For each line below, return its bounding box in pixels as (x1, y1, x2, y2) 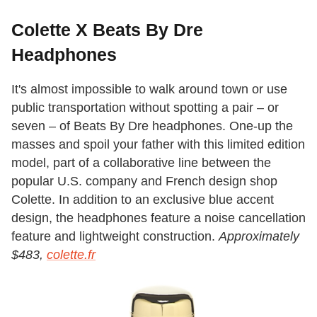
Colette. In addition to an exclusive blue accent (11, 192, 274, 207)
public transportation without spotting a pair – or (11, 100, 279, 115)
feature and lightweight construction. (11, 229, 219, 244)
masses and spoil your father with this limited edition (11, 137, 305, 152)
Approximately (219, 229, 299, 244)
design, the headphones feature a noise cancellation (11, 211, 306, 226)
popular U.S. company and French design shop (11, 174, 277, 189)
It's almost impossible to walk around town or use (11, 82, 287, 97)
